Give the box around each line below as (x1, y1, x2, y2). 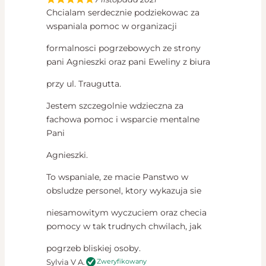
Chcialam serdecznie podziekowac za (46, 7, 199, 18)
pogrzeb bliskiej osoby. (46, 242, 141, 254)
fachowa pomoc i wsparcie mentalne (46, 113, 199, 125)
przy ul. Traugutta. (46, 78, 121, 89)
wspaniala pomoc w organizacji (46, 20, 177, 31)
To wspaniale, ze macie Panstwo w (46, 171, 188, 182)
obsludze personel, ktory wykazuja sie (46, 185, 201, 196)
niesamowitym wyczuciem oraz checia (46, 207, 207, 218)
